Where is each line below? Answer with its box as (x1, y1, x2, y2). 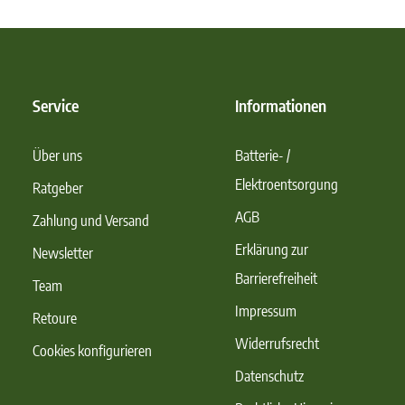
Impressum (235, 302, 297, 320)
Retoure (33, 309, 77, 327)
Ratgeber (33, 179, 83, 197)
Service (33, 95, 79, 116)
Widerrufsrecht (235, 334, 319, 353)
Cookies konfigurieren (33, 342, 152, 360)
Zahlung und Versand (33, 212, 149, 230)
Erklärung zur (235, 240, 308, 259)
